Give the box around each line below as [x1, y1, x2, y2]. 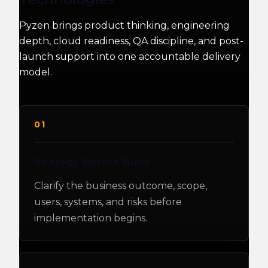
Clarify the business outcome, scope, [34, 179, 207, 191]
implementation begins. [34, 212, 147, 224]
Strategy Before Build [34, 155, 150, 168]
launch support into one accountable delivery [19, 51, 240, 63]
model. [19, 66, 52, 78]
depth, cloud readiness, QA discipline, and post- [19, 35, 243, 47]
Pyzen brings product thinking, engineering [19, 20, 230, 32]
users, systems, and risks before [34, 196, 182, 208]
